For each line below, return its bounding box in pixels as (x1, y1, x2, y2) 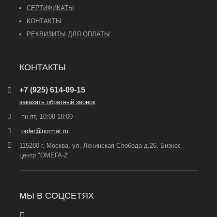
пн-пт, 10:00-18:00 (19, 113, 73, 121)
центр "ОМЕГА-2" (19, 152, 70, 159)
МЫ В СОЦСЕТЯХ (19, 191, 94, 201)
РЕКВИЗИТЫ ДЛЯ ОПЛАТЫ (27, 31, 110, 38)
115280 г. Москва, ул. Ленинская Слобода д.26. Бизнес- (19, 142, 183, 150)
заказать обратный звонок (19, 98, 95, 106)
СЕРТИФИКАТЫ (27, 4, 74, 12)
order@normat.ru (21, 127, 68, 135)
